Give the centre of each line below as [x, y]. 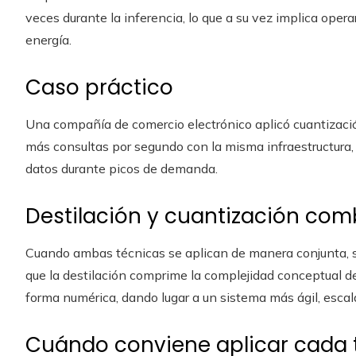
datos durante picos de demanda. [122, 168]
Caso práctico [99, 87]
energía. [48, 40]
